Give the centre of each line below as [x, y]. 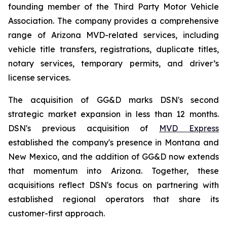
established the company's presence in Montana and [113, 142]
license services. [39, 78]
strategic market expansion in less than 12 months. [113, 114]
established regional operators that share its [113, 199]
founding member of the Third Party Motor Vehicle [113, 7]
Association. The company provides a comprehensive [113, 21]
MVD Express [189, 128]
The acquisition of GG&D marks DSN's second [113, 100]
